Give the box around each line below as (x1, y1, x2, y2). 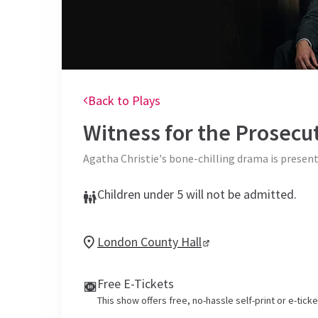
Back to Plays (88, 92, 160, 109)
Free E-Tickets (97, 275, 174, 292)
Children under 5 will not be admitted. (97, 186, 297, 202)
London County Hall (97, 234, 202, 250)
